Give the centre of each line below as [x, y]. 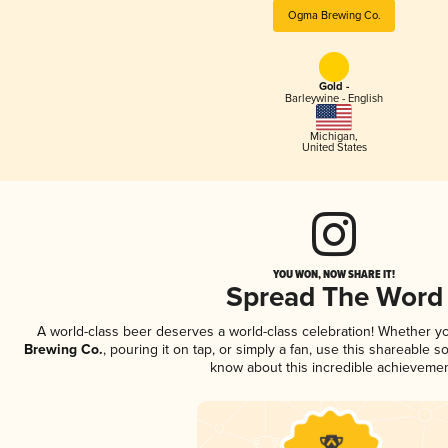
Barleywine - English [334, 99]
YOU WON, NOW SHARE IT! [334, 273]
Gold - [334, 87]
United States [334, 147]
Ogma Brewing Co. [334, 15]
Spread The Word [334, 298]
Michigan [332, 136]
